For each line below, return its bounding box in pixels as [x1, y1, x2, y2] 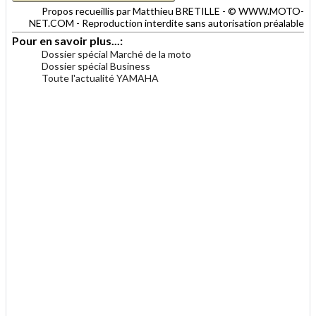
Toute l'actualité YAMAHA [42, 72, 159, 85]
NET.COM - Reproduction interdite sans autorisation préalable [29, 17, 304, 30]
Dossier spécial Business [42, 60, 150, 73]
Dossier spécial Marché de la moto [42, 48, 191, 61]
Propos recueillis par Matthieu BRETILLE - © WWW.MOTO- [42, 5, 304, 18]
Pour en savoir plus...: [12, 34, 125, 48]
